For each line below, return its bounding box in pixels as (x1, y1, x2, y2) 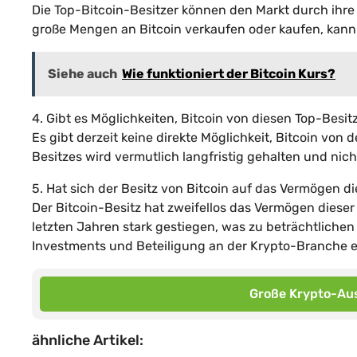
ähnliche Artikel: (32, 331, 143, 349)
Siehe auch (48, 65, 117, 81)
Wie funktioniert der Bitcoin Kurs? (122, 65, 335, 81)
